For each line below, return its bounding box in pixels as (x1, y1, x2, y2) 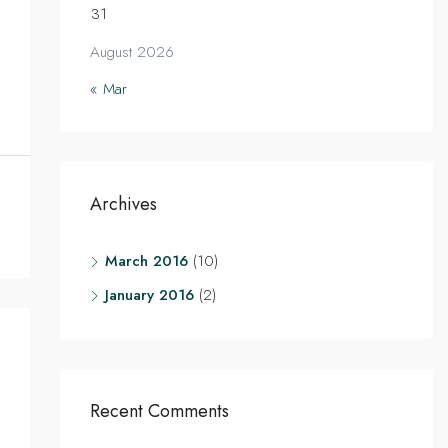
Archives (89, 191, 157, 217)
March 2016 (104, 250, 188, 272)
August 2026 (89, 41, 174, 63)
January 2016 (104, 284, 194, 306)
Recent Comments (89, 398, 229, 424)
